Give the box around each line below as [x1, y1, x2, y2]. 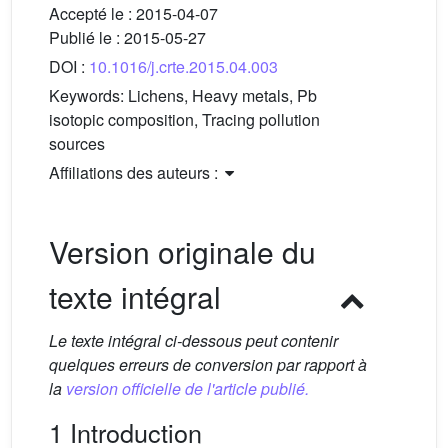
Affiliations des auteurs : [49, 161, 222, 184]
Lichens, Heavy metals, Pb [128, 84, 317, 107]
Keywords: [49, 84, 128, 107]
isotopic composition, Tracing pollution [49, 108, 320, 131]
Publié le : [49, 26, 124, 49]
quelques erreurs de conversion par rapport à [49, 353, 367, 376]
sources [49, 132, 105, 155]
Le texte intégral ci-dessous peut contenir [49, 329, 338, 352]
